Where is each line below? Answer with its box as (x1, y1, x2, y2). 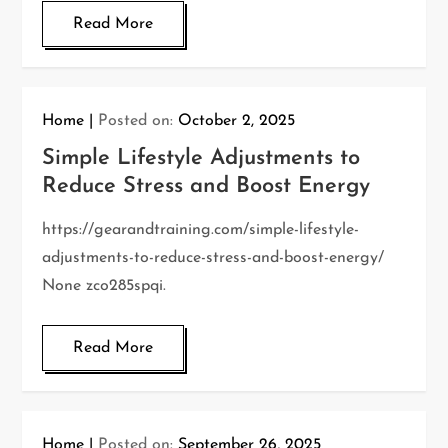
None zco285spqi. (42, 278, 167, 294)
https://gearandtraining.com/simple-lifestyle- (42, 222, 360, 238)
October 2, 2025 (178, 113, 296, 129)
